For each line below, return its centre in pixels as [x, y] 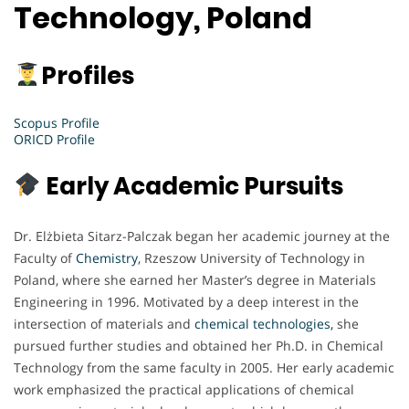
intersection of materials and [104, 323]
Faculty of [45, 257]
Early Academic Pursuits [192, 186]
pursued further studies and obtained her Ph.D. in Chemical [199, 345]
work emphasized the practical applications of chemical [184, 389]
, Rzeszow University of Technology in [252, 257]
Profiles [87, 75]
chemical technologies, [264, 323]
